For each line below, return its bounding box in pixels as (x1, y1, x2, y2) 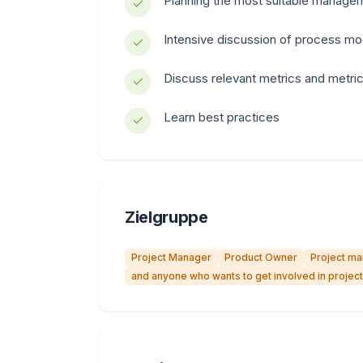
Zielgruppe (125, 207, 208, 227)
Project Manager (131, 250, 211, 263)
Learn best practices (164, 109, 280, 125)
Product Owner (224, 250, 297, 263)
